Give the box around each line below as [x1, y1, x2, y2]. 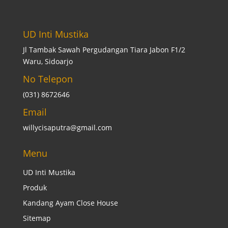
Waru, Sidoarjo [22, 56, 73, 67]
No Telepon [22, 73, 73, 85]
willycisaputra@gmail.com [22, 123, 112, 133]
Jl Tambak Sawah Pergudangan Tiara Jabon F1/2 [22, 45, 185, 55]
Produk [22, 183, 47, 193]
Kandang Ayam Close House [22, 198, 118, 208]
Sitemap [22, 213, 51, 223]
